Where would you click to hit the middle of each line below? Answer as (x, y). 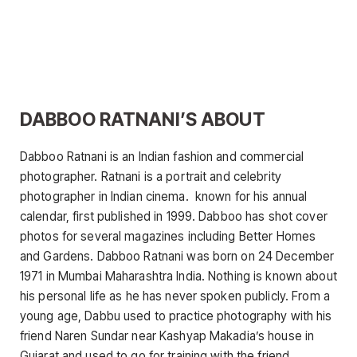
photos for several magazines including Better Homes (168, 237)
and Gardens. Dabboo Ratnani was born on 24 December (177, 257)
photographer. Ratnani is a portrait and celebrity (151, 177)
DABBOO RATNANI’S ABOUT (143, 119)
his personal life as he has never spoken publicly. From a (175, 296)
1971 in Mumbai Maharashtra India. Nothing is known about (178, 277)
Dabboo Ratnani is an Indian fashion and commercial (162, 157)
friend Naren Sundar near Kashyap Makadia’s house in (167, 336)
